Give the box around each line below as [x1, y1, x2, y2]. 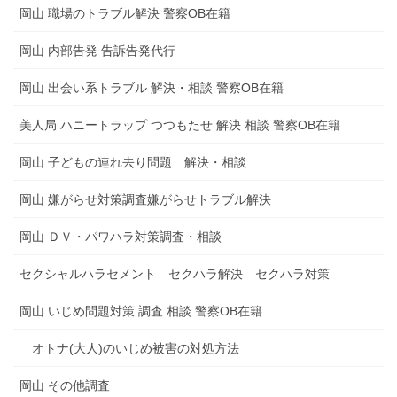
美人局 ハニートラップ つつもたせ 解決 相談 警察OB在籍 [19, 118, 340, 133]
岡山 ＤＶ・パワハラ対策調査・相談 [19, 230, 222, 245]
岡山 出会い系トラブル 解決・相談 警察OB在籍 [19, 81, 284, 96]
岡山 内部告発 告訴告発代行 [19, 43, 175, 58]
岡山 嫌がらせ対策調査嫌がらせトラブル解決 [19, 192, 271, 207]
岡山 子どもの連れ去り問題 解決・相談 [19, 155, 246, 170]
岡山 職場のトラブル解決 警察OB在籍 [19, 6, 230, 21]
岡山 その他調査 [19, 378, 110, 393]
